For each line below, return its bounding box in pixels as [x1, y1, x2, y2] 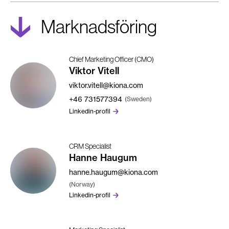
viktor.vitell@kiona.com [69, 80, 143, 89]
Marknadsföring [56, 16, 157, 37]
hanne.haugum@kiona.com [69, 167, 158, 176]
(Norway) [69, 180, 95, 188]
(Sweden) [125, 95, 152, 103]
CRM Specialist [69, 142, 111, 150]
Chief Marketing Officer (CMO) [69, 55, 154, 63]
